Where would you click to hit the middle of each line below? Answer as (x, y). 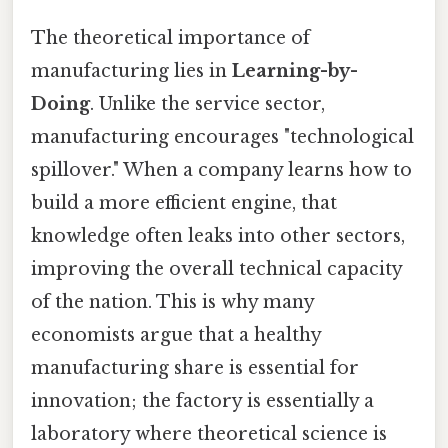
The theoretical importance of (170, 38)
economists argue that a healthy (176, 335)
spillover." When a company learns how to (221, 170)
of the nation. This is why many (172, 302)
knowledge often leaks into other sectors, (218, 236)
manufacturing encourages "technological (222, 137)
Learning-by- (295, 71)
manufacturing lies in (131, 71)
